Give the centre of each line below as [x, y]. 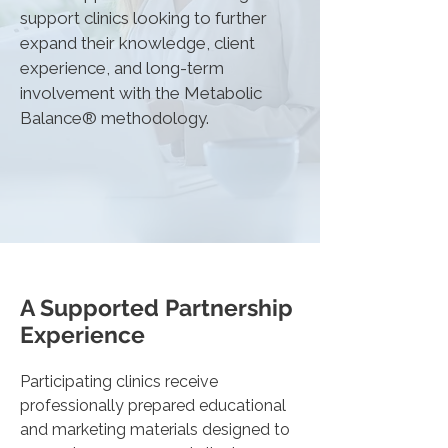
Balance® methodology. [114, 118]
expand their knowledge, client [137, 43]
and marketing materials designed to [155, 429]
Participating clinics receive [119, 381]
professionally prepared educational [153, 405]
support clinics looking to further [143, 18]
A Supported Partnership [156, 307]
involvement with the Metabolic [141, 93]
